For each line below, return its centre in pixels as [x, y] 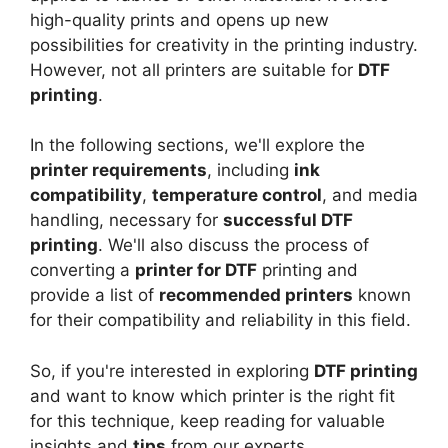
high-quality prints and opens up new [179, 19]
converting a [82, 270]
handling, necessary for [126, 220]
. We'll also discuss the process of [233, 245]
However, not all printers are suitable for [194, 69]
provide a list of [94, 295]
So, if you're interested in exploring [172, 370]
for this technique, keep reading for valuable [207, 420]
